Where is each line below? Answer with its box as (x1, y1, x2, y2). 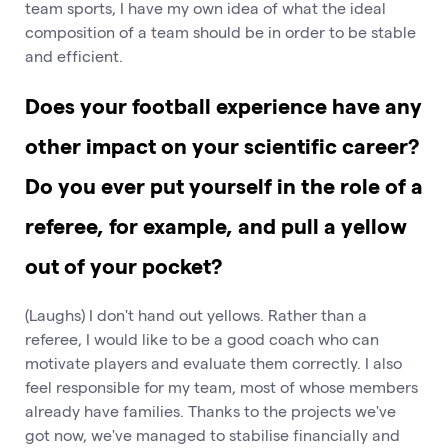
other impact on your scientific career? (25, 132, 419, 159)
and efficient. (25, 45, 123, 65)
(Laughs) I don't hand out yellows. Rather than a (25, 304, 367, 324)
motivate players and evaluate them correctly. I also (25, 352, 402, 372)
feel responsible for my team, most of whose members (25, 376, 418, 396)
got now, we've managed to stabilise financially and (25, 424, 400, 444)
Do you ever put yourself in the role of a (25, 172, 423, 199)
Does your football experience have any (25, 92, 422, 119)
